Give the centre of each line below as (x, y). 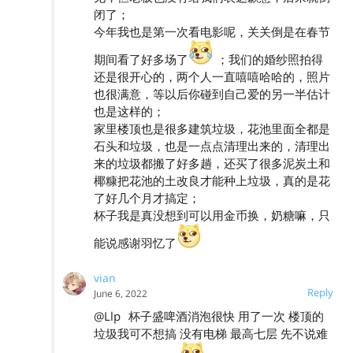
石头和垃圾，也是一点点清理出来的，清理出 (212, 145)
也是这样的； (129, 111)
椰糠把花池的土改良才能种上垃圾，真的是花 (212, 180)
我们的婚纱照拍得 (276, 59)
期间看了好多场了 (141, 59)
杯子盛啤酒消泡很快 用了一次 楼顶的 (225, 316)
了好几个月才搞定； (147, 197)
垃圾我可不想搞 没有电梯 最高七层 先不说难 (211, 333)
